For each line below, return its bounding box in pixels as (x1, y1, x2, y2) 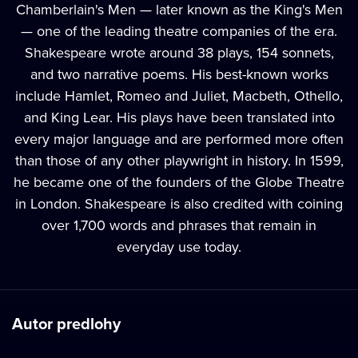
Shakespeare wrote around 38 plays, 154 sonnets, (24, 42, 334, 62)
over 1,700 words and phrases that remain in (42, 215, 316, 235)
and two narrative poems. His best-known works (30, 64, 328, 84)
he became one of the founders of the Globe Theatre (14, 172, 344, 192)
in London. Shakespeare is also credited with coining (15, 193, 343, 213)
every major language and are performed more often (14, 129, 344, 149)
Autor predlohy (12, 312, 121, 335)
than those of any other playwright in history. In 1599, (14, 150, 344, 170)
